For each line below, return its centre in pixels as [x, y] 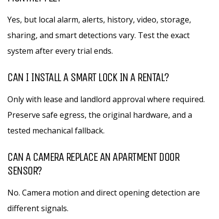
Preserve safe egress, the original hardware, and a [100, 115]
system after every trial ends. [60, 51]
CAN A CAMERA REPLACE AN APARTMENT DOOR [93, 157]
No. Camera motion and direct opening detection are [104, 193]
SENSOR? [24, 171]
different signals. [38, 208]
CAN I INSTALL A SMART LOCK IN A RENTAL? [88, 77]
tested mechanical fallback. [56, 131]
